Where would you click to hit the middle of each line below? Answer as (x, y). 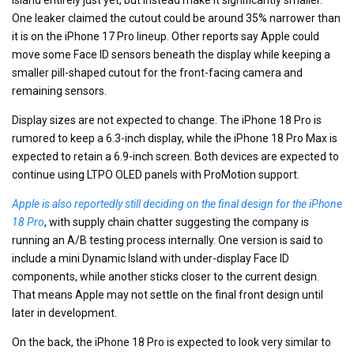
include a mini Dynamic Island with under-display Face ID (151, 258)
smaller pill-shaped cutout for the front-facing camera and (157, 72)
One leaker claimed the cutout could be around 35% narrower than (176, 18)
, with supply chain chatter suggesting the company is (177, 222)
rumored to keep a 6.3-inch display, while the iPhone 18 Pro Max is (175, 138)
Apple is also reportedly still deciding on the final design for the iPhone (177, 203)
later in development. (64, 313)
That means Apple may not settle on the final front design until (168, 294)
